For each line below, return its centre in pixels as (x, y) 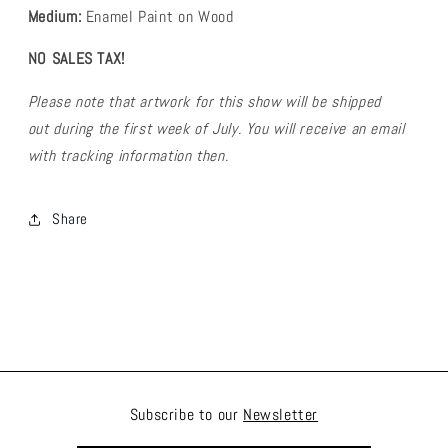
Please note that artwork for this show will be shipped (204, 102)
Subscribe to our (186, 415)
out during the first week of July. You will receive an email (216, 129)
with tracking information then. (128, 156)
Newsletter (281, 415)
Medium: (56, 16)
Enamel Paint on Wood (159, 16)
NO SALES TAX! (78, 59)
